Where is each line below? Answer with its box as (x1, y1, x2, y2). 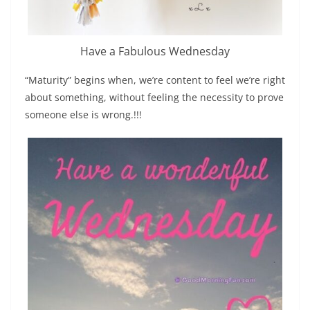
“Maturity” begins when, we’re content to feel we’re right (25, 73, 285, 86)
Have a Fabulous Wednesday (80, 43, 230, 59)
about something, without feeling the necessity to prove (25, 90, 284, 104)
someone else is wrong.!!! (25, 107, 142, 121)
